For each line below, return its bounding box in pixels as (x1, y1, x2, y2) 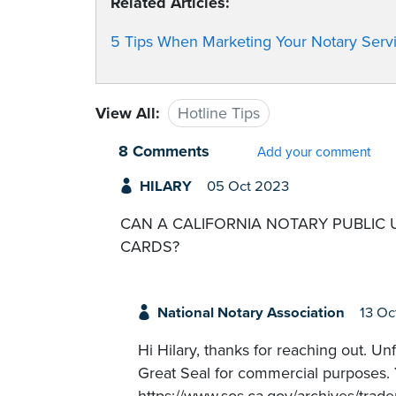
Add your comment (257, 143, 371, 160)
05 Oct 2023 (206, 177, 289, 195)
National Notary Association (156, 304, 345, 323)
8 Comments (118, 141, 209, 161)
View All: (95, 103, 160, 123)
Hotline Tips (178, 103, 260, 123)
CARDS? (120, 236, 179, 256)
